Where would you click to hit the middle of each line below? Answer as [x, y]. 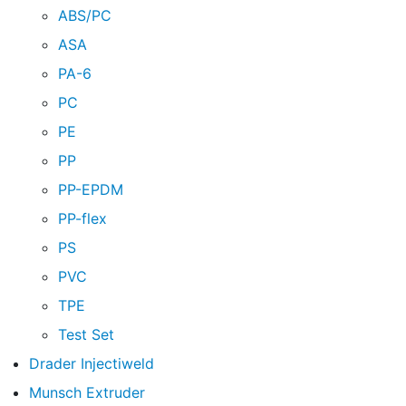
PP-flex [82, 219]
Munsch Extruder [87, 393]
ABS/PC [85, 16]
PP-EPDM [91, 190]
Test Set [86, 335]
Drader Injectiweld [92, 364]
